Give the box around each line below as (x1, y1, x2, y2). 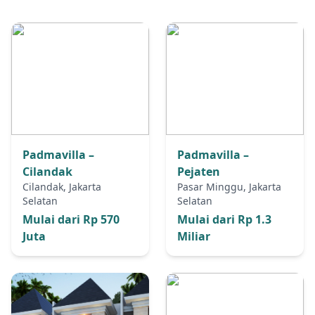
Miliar (177, 229, 210, 244)
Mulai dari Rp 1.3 (177, 212, 271, 227)
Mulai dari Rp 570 (22, 212, 120, 227)
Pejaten (177, 164, 220, 179)
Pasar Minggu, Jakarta (177, 180, 281, 193)
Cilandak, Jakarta (22, 180, 101, 193)
